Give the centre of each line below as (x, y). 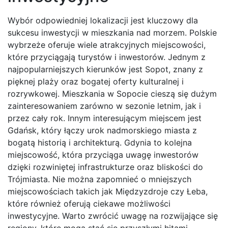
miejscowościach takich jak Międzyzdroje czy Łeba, (108, 191)
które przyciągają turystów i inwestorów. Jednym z (107, 57)
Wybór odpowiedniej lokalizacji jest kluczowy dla (103, 20)
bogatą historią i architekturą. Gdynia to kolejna (100, 142)
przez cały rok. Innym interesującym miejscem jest (105, 118)
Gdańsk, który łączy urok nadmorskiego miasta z (102, 130)
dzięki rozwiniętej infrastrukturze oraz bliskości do (105, 167)
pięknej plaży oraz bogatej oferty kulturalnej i (96, 81)
